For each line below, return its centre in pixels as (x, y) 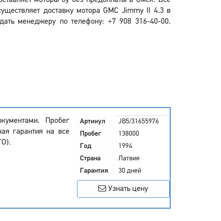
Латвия (129, 159)
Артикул (92, 122)
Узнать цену (127, 189)
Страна (90, 159)
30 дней (129, 171)
